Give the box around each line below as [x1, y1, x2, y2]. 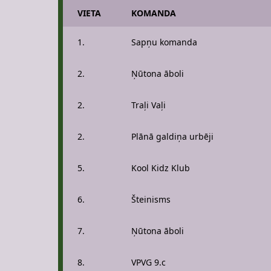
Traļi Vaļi [131, 99, 166, 111]
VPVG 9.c [131, 256, 166, 268]
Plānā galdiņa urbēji [131, 131, 214, 142]
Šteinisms [131, 194, 171, 205]
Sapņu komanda [131, 36, 197, 48]
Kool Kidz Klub [131, 162, 190, 174]
